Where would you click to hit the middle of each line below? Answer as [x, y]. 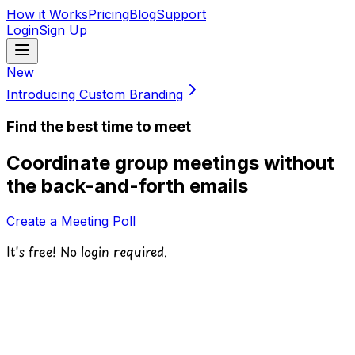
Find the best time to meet [99, 126]
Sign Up [63, 30]
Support [181, 14]
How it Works [47, 14]
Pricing [109, 14]
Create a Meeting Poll [71, 221]
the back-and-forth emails [127, 185]
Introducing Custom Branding [95, 94]
